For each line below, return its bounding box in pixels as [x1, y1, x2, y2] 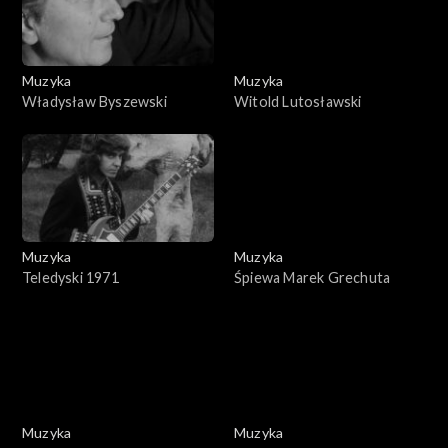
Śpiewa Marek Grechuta [234, 268, 391, 286]
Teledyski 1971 [22, 268, 119, 286]
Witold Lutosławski [234, 92, 362, 110]
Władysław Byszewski [22, 92, 167, 110]
